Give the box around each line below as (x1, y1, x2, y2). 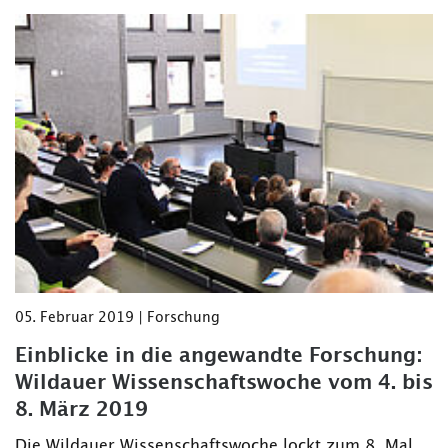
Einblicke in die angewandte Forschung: (15, 345, 422, 366)
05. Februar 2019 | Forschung (15, 310, 220, 325)
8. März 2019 (15, 399, 148, 420)
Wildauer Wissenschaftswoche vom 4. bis (15, 372, 433, 393)
